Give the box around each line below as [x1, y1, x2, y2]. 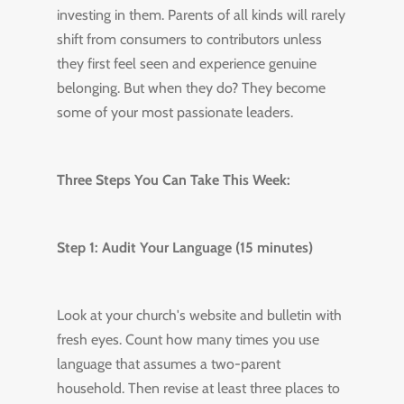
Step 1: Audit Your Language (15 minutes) [56, 239, 313, 256]
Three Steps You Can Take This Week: [56, 171, 290, 188]
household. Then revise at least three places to [56, 380, 340, 397]
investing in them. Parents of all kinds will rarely [56, 6, 345, 23]
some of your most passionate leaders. [56, 104, 293, 121]
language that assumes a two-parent [56, 355, 280, 372]
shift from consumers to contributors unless [56, 31, 322, 48]
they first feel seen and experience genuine [56, 55, 317, 72]
